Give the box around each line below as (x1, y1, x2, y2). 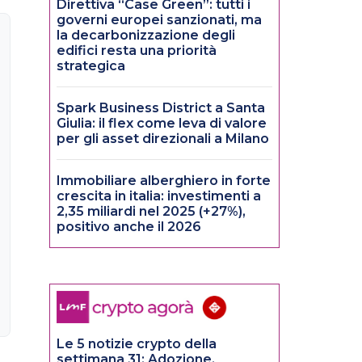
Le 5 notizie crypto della (57, 336, 217, 352)
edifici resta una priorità (57, 43, 217, 59)
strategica (57, 58, 125, 74)
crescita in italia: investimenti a (57, 188, 261, 204)
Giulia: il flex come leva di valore (57, 116, 267, 132)
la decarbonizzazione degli (57, 27, 235, 44)
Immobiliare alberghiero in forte (57, 173, 271, 189)
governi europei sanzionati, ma (57, 12, 262, 28)
